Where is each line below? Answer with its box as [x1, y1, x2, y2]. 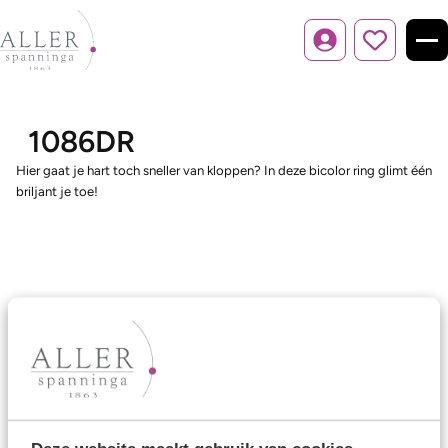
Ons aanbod [16, 338, 111, 359]
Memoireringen [16, 411, 125, 430]
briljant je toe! [16, 183, 98, 199]
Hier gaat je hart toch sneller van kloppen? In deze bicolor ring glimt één [16, 162, 432, 178]
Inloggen [323, 41, 376, 57]
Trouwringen [16, 382, 105, 401]
